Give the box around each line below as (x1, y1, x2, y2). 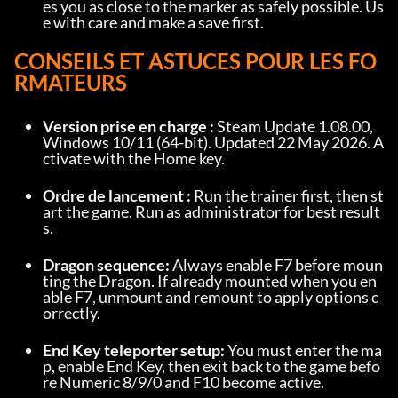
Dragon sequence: (43, 255, 170, 275)
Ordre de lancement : (43, 186, 191, 205)
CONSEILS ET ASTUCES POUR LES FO (14, 48, 377, 74)
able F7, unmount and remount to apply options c (43, 287, 378, 306)
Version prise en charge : (43, 116, 214, 136)
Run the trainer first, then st (191, 186, 384, 205)
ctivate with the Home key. (43, 148, 225, 168)
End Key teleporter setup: (43, 340, 225, 360)
